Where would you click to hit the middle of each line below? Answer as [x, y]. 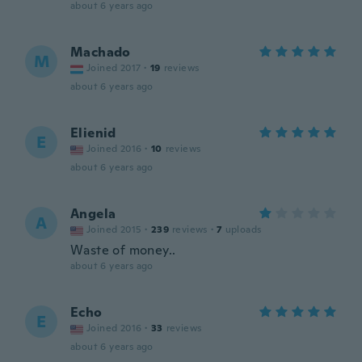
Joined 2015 [114, 229]
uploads [243, 229]
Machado [101, 52]
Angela [93, 214]
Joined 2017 [114, 68]
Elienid [93, 133]
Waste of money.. [123, 250]
